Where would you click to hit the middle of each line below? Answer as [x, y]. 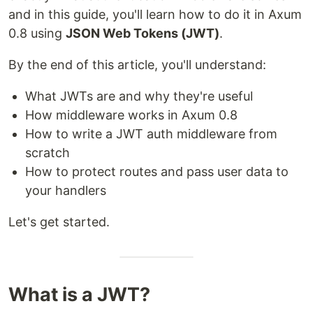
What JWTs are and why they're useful [139, 96]
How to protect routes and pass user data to [157, 172]
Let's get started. [59, 222]
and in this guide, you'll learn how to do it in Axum [155, 14]
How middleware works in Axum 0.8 [131, 115]
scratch [48, 153]
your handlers [66, 190]
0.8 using [37, 33]
